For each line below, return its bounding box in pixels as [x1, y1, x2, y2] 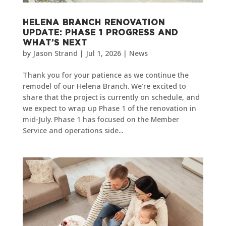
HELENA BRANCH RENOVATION [22, 18, 165, 27]
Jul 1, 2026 [85, 48, 121, 58]
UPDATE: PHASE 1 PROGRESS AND [22, 28, 178, 37]
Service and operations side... [22, 125, 123, 135]
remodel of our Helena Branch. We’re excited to [22, 81, 186, 91]
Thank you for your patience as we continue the [22, 70, 189, 80]
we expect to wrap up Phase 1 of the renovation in [22, 103, 196, 113]
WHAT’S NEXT [22, 38, 87, 47]
